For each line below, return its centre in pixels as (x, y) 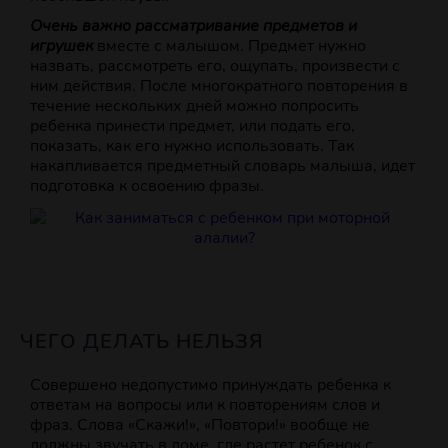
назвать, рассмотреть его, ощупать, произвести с (215, 66)
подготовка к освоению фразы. (147, 186)
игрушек (61, 46)
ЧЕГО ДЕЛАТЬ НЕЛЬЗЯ (142, 342)
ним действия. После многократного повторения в (219, 86)
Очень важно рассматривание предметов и (193, 26)
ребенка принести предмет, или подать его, (192, 126)
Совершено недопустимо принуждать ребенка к (210, 385)
